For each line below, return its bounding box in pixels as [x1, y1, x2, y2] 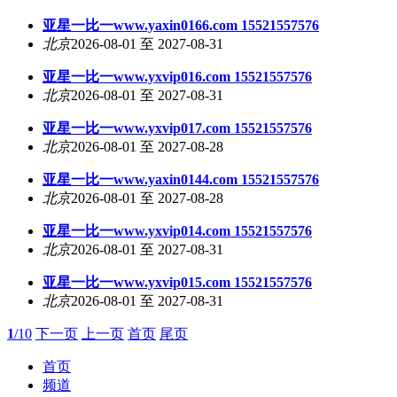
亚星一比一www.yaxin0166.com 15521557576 [43, 18, 319, 33]
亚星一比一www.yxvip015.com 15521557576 [43, 275, 312, 290]
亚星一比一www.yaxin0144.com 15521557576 [43, 172, 319, 187]
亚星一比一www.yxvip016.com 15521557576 [43, 69, 312, 84]
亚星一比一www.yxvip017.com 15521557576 [43, 121, 312, 136]
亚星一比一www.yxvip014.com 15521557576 [43, 223, 312, 238]
